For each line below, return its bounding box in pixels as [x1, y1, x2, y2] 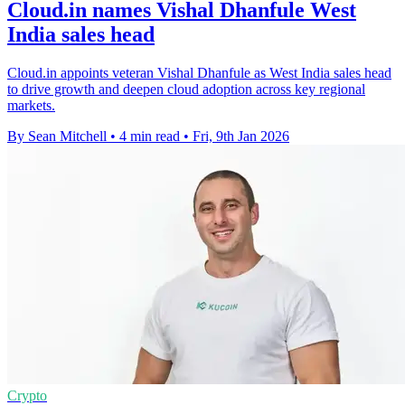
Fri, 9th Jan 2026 [193, 128, 289, 145]
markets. [7, 98, 55, 114]
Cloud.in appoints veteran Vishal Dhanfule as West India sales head [7, 65, 391, 81]
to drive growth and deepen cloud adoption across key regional [7, 81, 365, 98]
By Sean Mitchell [7, 128, 107, 145]
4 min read [119, 128, 180, 145]
